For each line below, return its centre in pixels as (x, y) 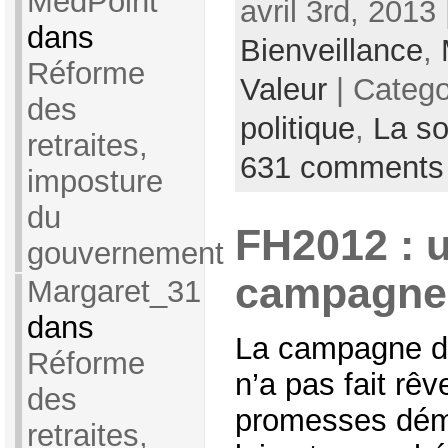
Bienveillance (331, 51)
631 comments (341, 168)
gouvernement (125, 253)
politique (297, 129)
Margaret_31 (113, 291)
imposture (94, 181)
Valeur (283, 90)
